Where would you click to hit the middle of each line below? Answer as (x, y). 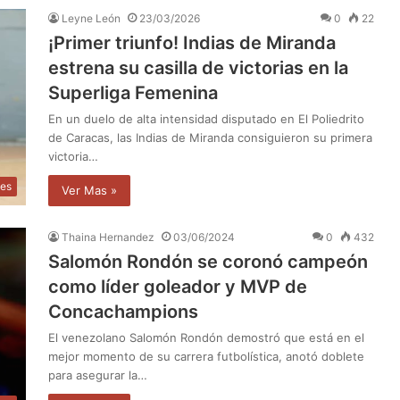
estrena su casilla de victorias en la (198, 67)
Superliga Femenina (133, 92)
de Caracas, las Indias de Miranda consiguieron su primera (210, 137)
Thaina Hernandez (108, 237)
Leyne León (91, 18)
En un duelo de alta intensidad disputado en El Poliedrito (206, 118)
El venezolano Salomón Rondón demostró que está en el (206, 337)
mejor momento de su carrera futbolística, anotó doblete (206, 356)
